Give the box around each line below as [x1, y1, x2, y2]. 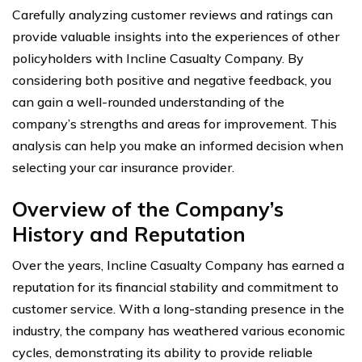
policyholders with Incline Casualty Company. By [12, 49, 304, 66]
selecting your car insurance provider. [12, 158, 234, 175]
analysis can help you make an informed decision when [12, 137, 343, 154]
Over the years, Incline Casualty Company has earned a [12, 256, 344, 273]
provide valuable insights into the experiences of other [12, 27, 339, 44]
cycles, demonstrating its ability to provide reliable [12, 343, 313, 360]
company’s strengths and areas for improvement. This [12, 115, 337, 132]
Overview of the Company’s [12, 196, 284, 221]
